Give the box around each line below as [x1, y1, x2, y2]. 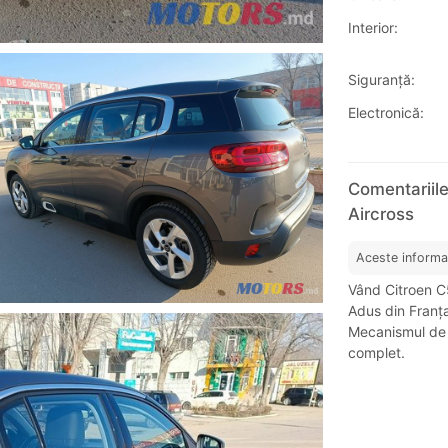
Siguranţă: [347, 71, 415, 89]
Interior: [347, 19, 398, 37]
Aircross [347, 204, 414, 225]
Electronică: [347, 104, 424, 122]
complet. [347, 344, 405, 362]
